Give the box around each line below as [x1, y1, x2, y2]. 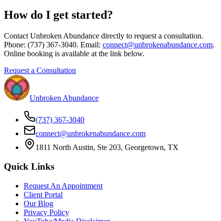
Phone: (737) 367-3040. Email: [4, 40, 103, 49]
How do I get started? [4, 8, 113, 22]
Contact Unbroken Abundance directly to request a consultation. [4, 32, 203, 40]
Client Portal [24, 190, 63, 199]
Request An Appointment [24, 181, 103, 190]
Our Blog [24, 199, 53, 208]
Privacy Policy [24, 208, 69, 217]
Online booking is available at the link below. [4, 49, 145, 58]
